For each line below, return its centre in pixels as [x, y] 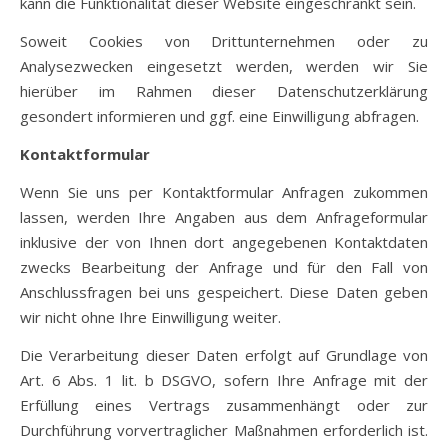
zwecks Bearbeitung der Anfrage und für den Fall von [224, 267]
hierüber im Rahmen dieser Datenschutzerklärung [224, 91]
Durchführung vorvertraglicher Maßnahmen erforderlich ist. [224, 430]
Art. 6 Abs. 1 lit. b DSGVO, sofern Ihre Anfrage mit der [224, 380]
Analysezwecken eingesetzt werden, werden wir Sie [224, 66]
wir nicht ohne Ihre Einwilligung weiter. [150, 317]
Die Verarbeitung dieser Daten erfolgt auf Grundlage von [224, 355]
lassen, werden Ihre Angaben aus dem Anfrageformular [224, 217]
